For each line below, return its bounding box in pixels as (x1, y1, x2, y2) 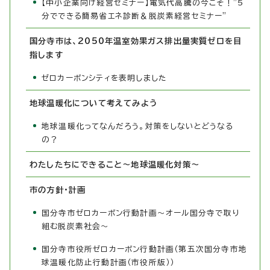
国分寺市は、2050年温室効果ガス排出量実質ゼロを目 (30, 36, 242, 45)
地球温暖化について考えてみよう (30, 98, 157, 107)
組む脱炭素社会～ (42, 222, 110, 230)
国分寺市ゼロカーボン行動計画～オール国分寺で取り (42, 209, 239, 217)
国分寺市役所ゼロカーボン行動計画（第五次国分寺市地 (42, 245, 248, 253)
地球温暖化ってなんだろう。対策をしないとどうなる (42, 122, 233, 130)
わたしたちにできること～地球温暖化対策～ (30, 160, 199, 169)
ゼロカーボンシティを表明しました (42, 74, 167, 82)
